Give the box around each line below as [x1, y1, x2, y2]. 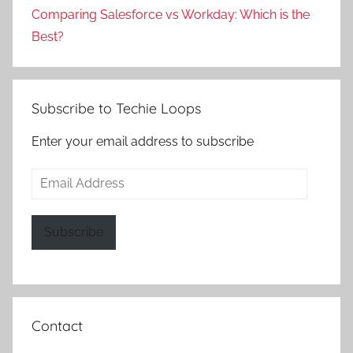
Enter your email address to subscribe [32, 133, 254, 149]
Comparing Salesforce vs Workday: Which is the [32, 6, 310, 22]
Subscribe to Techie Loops [32, 98, 201, 117]
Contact [32, 317, 83, 336]
